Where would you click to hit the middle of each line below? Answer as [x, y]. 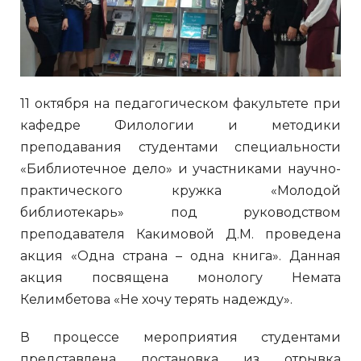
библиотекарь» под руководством [180, 212]
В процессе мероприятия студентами [180, 337]
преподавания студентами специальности [180, 147]
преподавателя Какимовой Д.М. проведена [180, 234]
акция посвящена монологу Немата [180, 277]
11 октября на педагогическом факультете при [180, 103]
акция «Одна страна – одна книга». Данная [180, 255]
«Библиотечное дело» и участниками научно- [180, 168]
